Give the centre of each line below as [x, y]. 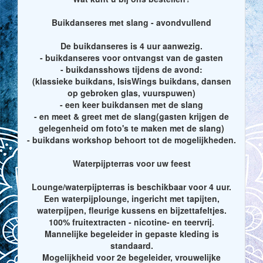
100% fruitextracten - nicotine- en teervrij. [131, 222]
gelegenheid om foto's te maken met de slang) [131, 128]
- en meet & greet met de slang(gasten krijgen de [131, 116]
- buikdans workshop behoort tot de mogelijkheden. [131, 139]
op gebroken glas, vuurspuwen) [131, 92]
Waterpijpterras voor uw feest [131, 163]
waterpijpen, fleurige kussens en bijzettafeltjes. [131, 210]
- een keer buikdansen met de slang [131, 104]
